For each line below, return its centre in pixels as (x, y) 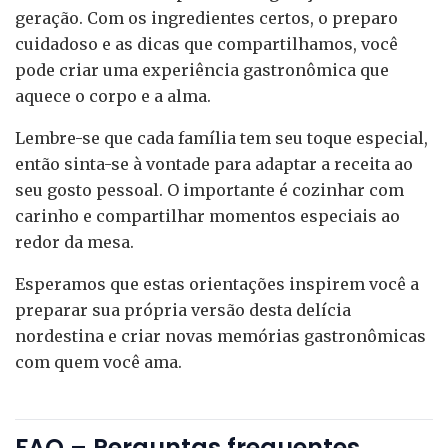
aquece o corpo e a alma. (113, 96)
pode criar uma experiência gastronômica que (202, 70)
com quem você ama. (98, 362)
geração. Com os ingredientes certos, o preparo (206, 18)
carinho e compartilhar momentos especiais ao (207, 216)
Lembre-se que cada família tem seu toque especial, (221, 138)
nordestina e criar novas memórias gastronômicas (220, 336)
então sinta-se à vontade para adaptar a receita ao (214, 164)
